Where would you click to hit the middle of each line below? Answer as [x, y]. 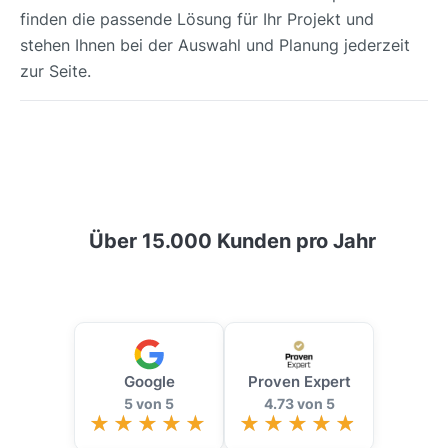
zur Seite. [55, 70]
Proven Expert [299, 381]
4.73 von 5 [299, 403]
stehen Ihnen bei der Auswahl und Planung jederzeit [215, 44]
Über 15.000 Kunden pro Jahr [232, 240]
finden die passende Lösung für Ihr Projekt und [197, 18]
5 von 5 [149, 403]
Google [149, 381]
